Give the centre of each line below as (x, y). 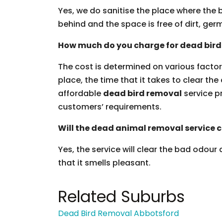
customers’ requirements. (110, 107)
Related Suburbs (121, 196)
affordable (81, 93)
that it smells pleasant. (104, 163)
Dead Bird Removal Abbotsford (118, 213)
